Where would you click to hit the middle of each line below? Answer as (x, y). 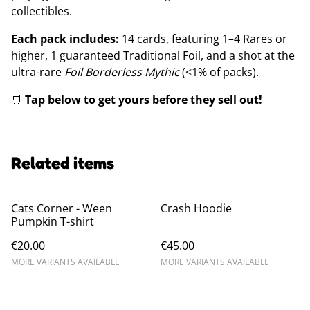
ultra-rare (38, 72)
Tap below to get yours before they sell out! (144, 100)
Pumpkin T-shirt (53, 221)
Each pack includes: (65, 39)
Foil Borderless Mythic (122, 72)
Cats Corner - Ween (62, 208)
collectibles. (42, 11)
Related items (63, 163)
